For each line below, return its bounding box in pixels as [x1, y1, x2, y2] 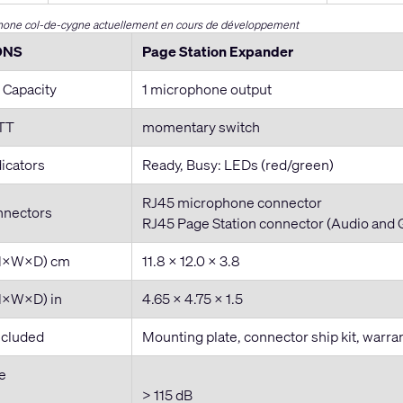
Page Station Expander [141, 40, 293, 61]
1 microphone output [141, 78, 272, 99]
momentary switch [141, 116, 260, 137]
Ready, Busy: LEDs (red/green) [141, 154, 334, 175]
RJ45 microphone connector [141, 192, 322, 212]
